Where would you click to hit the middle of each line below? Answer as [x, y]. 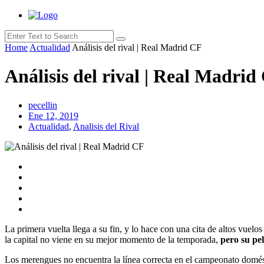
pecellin [43, 105]
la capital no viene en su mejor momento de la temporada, [113, 239]
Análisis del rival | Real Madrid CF [137, 47]
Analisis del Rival [106, 126]
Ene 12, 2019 [53, 115]
